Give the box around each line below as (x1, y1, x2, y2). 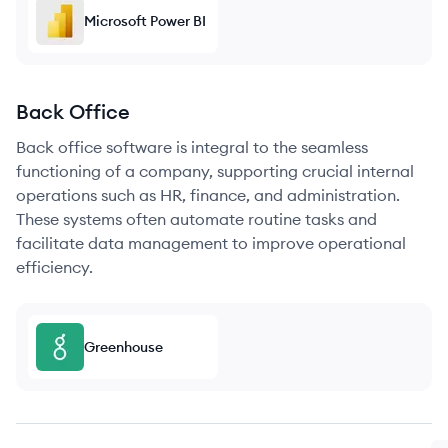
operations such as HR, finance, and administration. (16, 185, 400, 205)
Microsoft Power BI (84, 12, 206, 30)
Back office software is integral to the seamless (16, 137, 368, 157)
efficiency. (16, 257, 93, 277)
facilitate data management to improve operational (16, 233, 406, 253)
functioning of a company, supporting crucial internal (16, 161, 414, 181)
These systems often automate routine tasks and (16, 209, 377, 229)
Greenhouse (84, 338, 163, 356)
